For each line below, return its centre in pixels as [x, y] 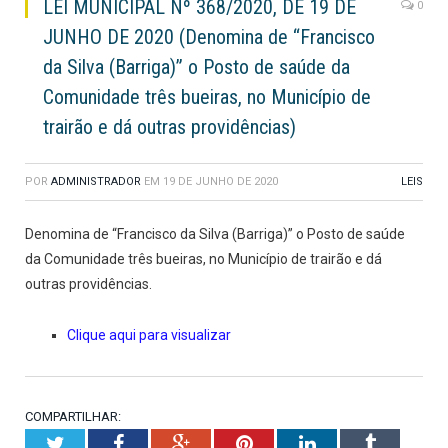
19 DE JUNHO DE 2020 [220, 182]
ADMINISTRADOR [96, 182]
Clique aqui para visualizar [149, 335]
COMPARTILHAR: [73, 417]
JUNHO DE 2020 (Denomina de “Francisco [209, 37]
